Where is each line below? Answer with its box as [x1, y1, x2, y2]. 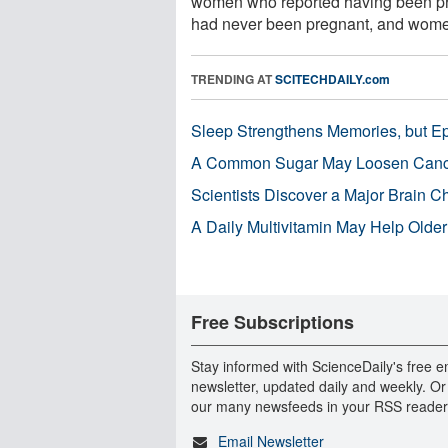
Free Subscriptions [191, 308, 354, 335]
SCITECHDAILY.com [275, 69, 390, 88]
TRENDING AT [191, 69, 275, 88]
